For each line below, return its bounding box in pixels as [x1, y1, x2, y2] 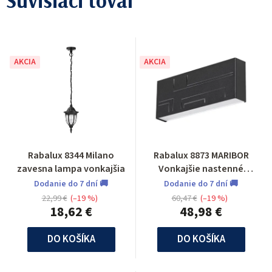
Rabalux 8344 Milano [28, 148, 114, 162]
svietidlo [182, 175, 220, 189]
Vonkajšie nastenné [158, 161, 243, 175]
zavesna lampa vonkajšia [17, 161, 125, 175]
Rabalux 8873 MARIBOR [153, 148, 249, 162]
